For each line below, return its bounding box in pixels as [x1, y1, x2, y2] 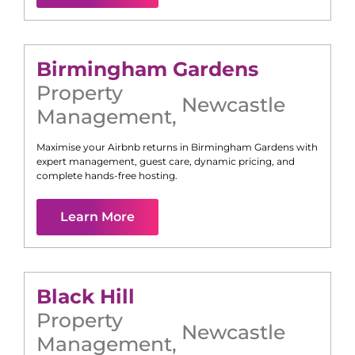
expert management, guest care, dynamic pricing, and [36, 155, 295, 168]
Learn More [60, 209, 135, 225]
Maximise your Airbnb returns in [36, 141, 191, 154]
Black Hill [36, 284, 135, 309]
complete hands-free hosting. [36, 170, 177, 182]
